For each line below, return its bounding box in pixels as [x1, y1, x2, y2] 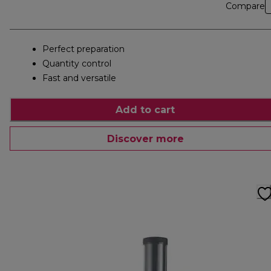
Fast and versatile [42, 73, 116, 84]
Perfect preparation [42, 44, 125, 55]
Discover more [106, 132, 184, 145]
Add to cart [116, 103, 175, 116]
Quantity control [42, 58, 111, 70]
